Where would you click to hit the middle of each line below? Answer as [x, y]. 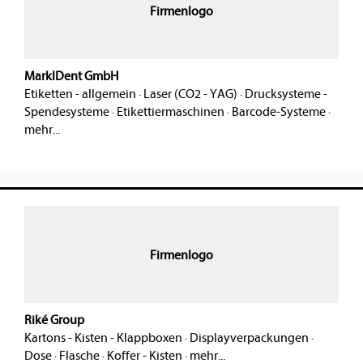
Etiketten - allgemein [80, 94]
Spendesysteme [67, 112]
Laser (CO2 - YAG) [190, 94]
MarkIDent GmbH [71, 77]
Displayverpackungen [249, 338]
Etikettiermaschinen [171, 112]
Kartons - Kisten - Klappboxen [103, 338]
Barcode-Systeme [279, 112]
